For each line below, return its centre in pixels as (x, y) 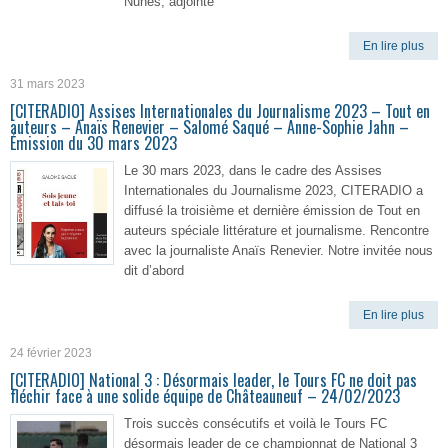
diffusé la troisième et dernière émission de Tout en (272, 210)
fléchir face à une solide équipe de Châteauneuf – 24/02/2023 (205, 396)
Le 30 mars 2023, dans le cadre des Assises (253, 170)
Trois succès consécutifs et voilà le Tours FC (255, 423)
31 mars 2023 (47, 84)
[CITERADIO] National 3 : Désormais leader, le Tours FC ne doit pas (213, 380)
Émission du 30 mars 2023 (93, 143)
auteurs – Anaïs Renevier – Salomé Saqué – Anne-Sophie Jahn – (209, 127)
